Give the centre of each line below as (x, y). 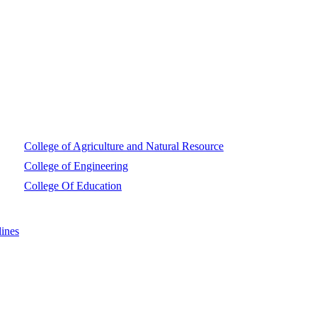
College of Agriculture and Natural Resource (124, 146)
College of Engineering (76, 166)
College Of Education (73, 186)
